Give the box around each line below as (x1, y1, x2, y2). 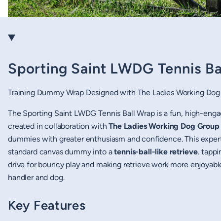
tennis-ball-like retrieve (114, 147, 198, 157)
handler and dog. (8, 173, 65, 183)
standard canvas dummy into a (8, 147, 114, 157)
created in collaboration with (8, 121, 109, 131)
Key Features (8, 197, 86, 213)
